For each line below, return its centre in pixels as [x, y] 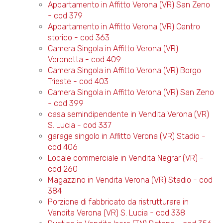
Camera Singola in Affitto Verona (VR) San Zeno [131, 92]
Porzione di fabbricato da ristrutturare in [118, 202]
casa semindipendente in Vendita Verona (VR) [128, 114]
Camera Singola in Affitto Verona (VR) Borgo [124, 70]
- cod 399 [65, 103]
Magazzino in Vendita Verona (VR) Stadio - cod [130, 180]
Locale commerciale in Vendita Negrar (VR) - [125, 158]
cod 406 [62, 147]
